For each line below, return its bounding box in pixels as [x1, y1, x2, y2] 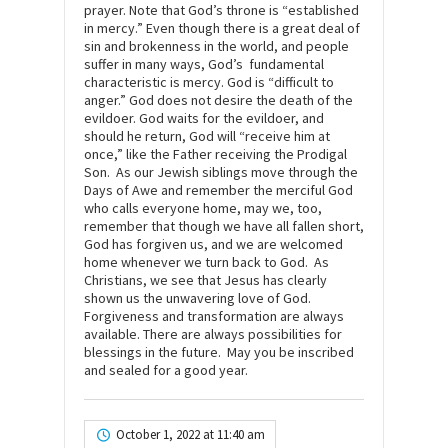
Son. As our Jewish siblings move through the [84, 163, 358, 182]
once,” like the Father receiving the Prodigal [84, 145, 347, 164]
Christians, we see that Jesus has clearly [84, 271, 327, 290]
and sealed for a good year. [84, 361, 248, 380]
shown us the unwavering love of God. [84, 289, 311, 308]
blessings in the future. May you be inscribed [84, 343, 354, 362]
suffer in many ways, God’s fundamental [84, 55, 324, 74]
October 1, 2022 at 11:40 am [116, 426, 266, 444]
